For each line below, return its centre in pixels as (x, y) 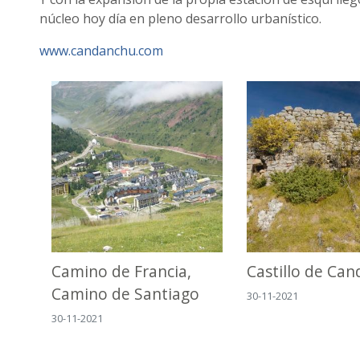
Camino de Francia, (121, 272)
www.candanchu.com (101, 51)
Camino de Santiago (125, 294)
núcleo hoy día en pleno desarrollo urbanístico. (180, 18)
